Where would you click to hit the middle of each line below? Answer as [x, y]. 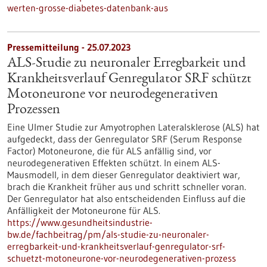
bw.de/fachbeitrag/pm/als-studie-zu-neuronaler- [108, 234]
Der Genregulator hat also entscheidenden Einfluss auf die [126, 198]
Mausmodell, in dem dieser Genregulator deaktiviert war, [124, 175]
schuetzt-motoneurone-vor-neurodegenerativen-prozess [122, 258]
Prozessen [34, 110]
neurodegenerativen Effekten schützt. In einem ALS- [114, 163]
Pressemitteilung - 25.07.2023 [69, 47]
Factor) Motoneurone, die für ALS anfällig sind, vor [109, 151]
